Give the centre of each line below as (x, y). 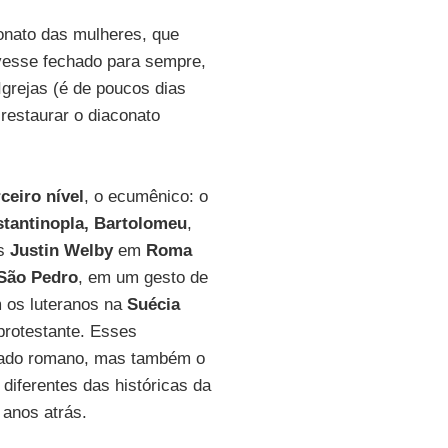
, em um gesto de (142, 277)
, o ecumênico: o (145, 196)
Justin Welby (61, 250)
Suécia (153, 304)
